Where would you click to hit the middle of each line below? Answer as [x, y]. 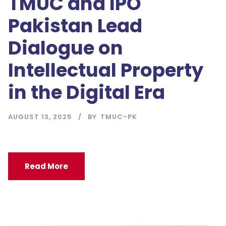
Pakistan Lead [75, 26]
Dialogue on [66, 48]
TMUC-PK [119, 117]
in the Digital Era [87, 93]
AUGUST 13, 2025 [40, 117]
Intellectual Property [106, 70]
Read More [46, 166]
